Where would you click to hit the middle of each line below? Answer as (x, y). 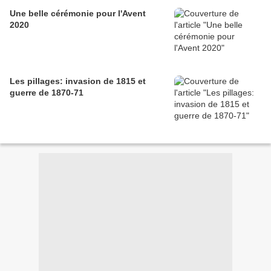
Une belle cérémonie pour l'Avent (78, 14)
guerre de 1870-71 (47, 93)
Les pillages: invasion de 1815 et (78, 81)
